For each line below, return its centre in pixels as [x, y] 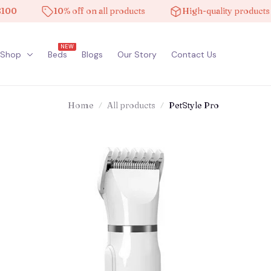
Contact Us [194, 55]
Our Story [137, 55]
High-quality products [204, 11]
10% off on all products [78, 11]
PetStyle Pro [194, 106]
